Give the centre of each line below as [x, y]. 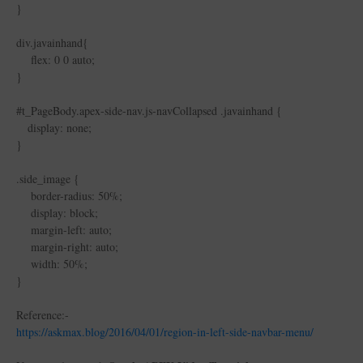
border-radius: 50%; [69, 196]
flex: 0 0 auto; [56, 60]
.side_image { [48, 179]
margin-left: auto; [64, 230]
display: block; [57, 213]
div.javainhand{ [52, 43]
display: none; [54, 128]
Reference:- [43, 315]
